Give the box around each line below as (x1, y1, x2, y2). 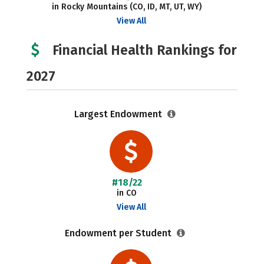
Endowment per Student (65, 227, 174, 239)
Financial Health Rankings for (52, 42, 237, 58)
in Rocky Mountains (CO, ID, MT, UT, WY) (52, 2, 202, 12)
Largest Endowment (74, 108, 165, 120)
